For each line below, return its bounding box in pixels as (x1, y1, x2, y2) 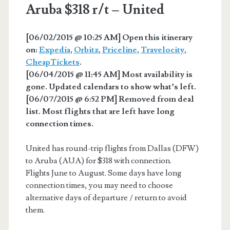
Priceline (102, 44, 137, 55)
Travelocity (140, 44, 184, 55)
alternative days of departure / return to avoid (25, 192, 187, 203)
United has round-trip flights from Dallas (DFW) (25, 143, 199, 154)
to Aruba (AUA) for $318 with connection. (25, 155, 171, 166)
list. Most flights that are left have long (25, 106, 175, 117)
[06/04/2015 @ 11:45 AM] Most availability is (25, 69, 193, 80)
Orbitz (73, 44, 99, 55)
